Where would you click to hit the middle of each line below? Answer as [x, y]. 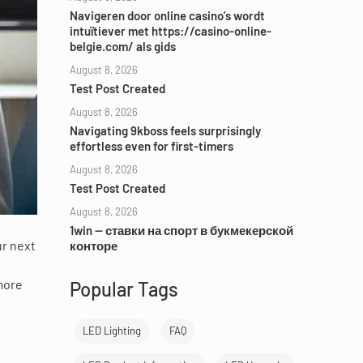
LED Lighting [112, 331]
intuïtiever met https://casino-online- [171, 31]
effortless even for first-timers [152, 146]
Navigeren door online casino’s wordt [167, 16]
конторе [94, 246]
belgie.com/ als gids [123, 47]
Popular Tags [124, 289]
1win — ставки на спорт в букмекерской [181, 231]
